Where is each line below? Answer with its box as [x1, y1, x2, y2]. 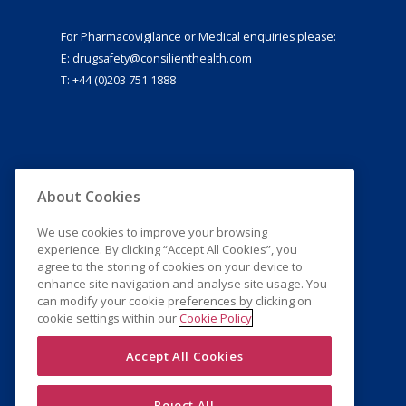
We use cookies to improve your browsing [37, 224, 267, 241]
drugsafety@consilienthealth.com [72, 51, 252, 66]
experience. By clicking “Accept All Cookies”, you [37, 241, 297, 258]
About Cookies [37, 187, 140, 208]
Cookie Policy [179, 310, 252, 327]
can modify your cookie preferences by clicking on [37, 293, 312, 310]
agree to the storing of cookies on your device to [37, 258, 303, 275]
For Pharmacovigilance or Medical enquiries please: [61, 29, 336, 44]
